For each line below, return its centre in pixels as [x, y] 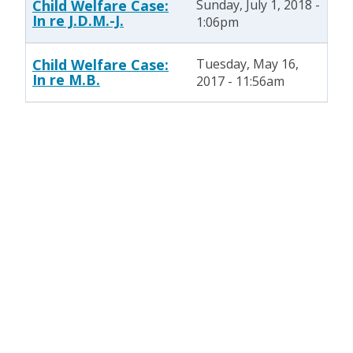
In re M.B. [66, 80]
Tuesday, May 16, [247, 64]
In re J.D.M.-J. [78, 20]
